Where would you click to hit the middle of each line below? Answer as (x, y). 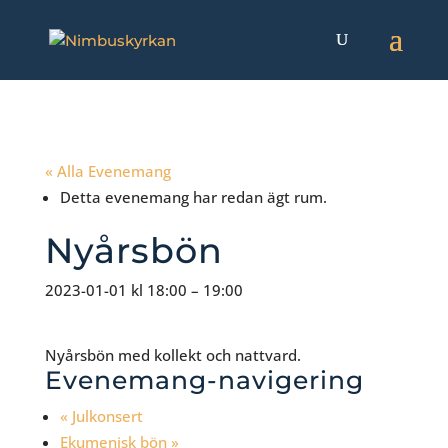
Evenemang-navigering (204, 380)
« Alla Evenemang (107, 171)
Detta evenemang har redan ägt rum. (193, 197)
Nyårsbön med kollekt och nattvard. (172, 355)
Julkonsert (105, 416)
